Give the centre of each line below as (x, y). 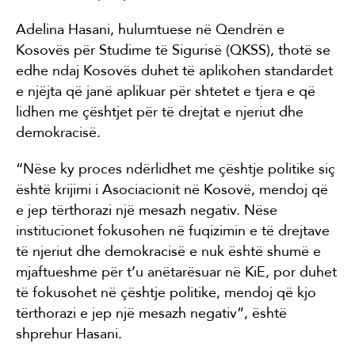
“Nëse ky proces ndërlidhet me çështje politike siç (176, 168)
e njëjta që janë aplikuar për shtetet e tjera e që (166, 91)
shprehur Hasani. (69, 333)
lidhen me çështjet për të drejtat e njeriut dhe (160, 111)
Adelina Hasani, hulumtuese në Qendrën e (150, 29)
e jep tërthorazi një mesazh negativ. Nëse (147, 210)
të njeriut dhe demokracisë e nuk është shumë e (168, 251)
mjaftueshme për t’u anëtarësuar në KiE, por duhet (176, 271)
